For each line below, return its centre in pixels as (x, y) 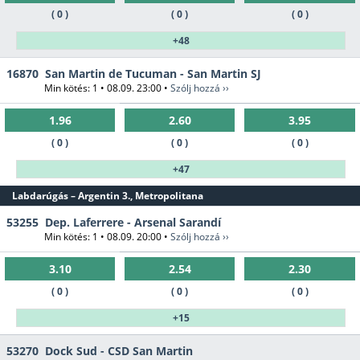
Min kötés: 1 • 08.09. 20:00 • (107, 237)
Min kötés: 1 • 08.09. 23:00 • (107, 88)
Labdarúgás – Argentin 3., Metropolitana (108, 196)
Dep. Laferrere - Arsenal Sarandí (133, 223)
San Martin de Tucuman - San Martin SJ (153, 74)
